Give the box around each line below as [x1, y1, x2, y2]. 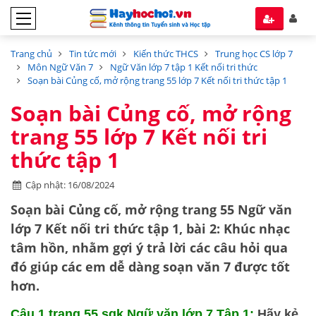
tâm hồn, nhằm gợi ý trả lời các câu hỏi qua [11, 239, 288, 256]
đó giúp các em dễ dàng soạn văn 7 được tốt [11, 258, 290, 275]
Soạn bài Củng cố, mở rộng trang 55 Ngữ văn [11, 201, 292, 218]
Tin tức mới [69, 47, 116, 60]
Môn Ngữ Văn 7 [28, 61, 93, 73]
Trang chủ [11, 47, 52, 60]
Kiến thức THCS [133, 47, 198, 60]
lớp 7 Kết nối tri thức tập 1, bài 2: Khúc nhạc [11, 220, 290, 237]
